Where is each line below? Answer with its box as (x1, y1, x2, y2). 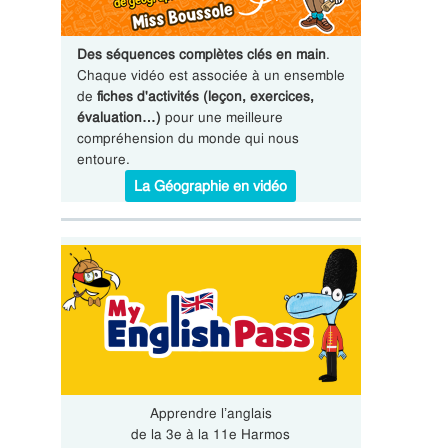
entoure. (76, 150, 130, 168)
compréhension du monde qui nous (76, 129, 299, 147)
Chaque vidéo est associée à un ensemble (76, 66, 345, 84)
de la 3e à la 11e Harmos (131, 425, 291, 443)
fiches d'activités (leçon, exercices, (96, 87, 314, 105)
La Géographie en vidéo (134, 177, 288, 195)
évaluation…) (76, 108, 161, 126)
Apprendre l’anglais (149, 404, 272, 422)
